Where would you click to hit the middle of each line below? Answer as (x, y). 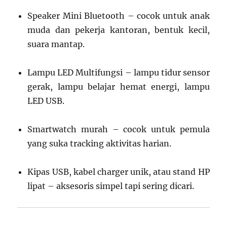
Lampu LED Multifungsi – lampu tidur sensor (119, 73)
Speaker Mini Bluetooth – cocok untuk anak (119, 16)
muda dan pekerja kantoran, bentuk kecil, (119, 30)
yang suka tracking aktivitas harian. (100, 144)
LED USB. (46, 101)
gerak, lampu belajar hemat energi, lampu (119, 87)
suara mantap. (56, 44)
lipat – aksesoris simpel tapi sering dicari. (111, 186)
